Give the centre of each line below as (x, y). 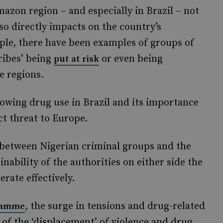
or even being (131, 59)
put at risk (76, 59)
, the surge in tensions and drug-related (115, 206)
